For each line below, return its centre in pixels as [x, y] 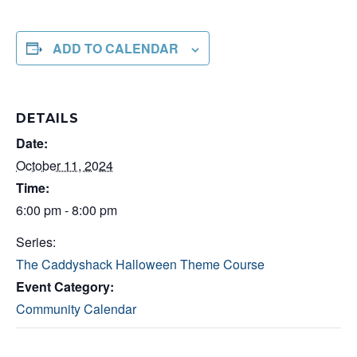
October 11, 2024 [65, 165]
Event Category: [65, 286]
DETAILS [47, 118]
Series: [36, 242]
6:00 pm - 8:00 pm [67, 210]
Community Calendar [76, 309]
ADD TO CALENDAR [116, 48]
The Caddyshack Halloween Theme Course [140, 264]
